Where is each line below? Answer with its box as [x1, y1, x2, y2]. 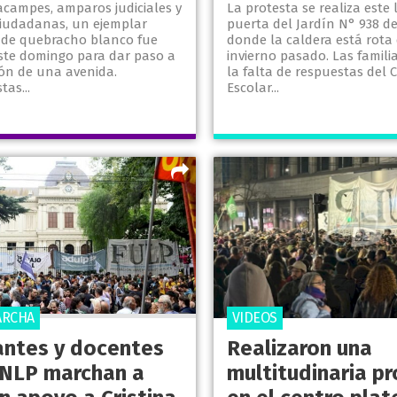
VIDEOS [231, 309, 277, 327]
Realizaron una [226, 336, 372, 362]
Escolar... [226, 80, 279, 97]
